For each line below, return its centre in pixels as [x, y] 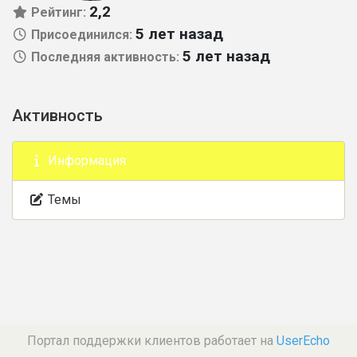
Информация [85, 161]
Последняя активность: [105, 57]
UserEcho [303, 341]
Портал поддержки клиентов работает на [152, 341]
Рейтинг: [59, 12]
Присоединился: [82, 35]
